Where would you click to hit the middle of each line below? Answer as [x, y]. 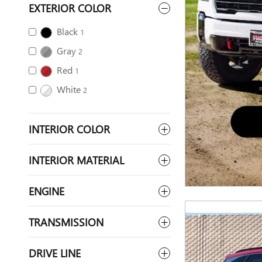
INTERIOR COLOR [69, 129]
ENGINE [46, 191]
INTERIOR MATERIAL [76, 160]
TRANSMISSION [66, 222]
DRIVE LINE [55, 253]
